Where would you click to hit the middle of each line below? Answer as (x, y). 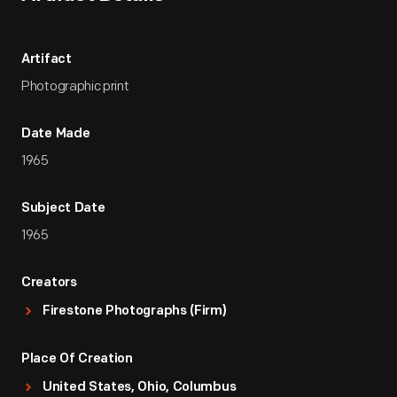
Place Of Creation (77, 359)
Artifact (47, 60)
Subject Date (63, 209)
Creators (49, 283)
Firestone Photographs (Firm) (135, 311)
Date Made (56, 134)
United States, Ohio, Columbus (140, 388)
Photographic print (75, 86)
